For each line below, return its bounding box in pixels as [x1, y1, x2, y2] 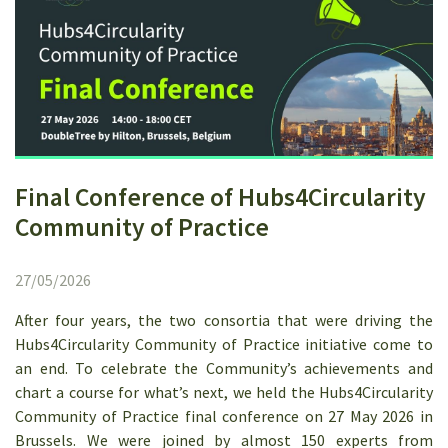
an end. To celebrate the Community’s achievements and [15, 357, 433, 378]
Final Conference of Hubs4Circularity [15, 180, 426, 213]
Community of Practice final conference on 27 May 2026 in [15, 405, 433, 426]
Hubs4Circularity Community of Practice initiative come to [15, 333, 433, 354]
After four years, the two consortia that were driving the [15, 309, 433, 330]
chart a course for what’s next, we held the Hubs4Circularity [15, 381, 433, 402]
